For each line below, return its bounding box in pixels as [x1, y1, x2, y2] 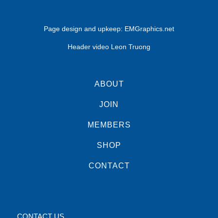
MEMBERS [87, 121, 131, 129]
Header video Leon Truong [68, 43, 150, 51]
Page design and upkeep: [44, 25, 125, 33]
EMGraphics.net [125, 25, 174, 33]
